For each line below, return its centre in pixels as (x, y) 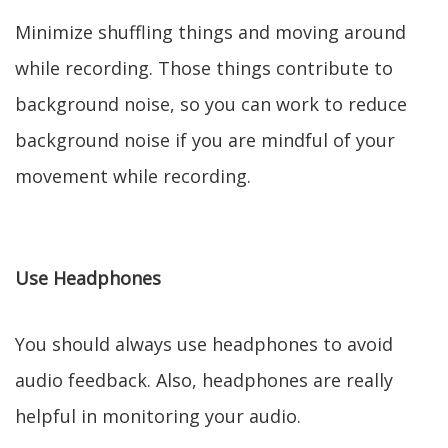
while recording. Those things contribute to (204, 68)
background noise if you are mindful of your (205, 140)
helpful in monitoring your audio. (158, 416)
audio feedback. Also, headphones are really (204, 380)
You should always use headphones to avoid (204, 344)
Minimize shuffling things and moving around (210, 32)
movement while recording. (133, 176)
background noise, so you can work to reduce (211, 104)
